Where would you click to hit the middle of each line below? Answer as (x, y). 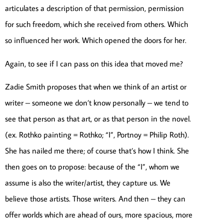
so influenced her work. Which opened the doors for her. (96, 40)
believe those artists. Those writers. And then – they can (95, 199)
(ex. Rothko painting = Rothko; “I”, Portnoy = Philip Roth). (97, 135)
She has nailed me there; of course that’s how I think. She (97, 151)
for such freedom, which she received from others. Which (96, 24)
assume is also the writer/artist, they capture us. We (88, 183)
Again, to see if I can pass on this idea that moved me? (94, 63)
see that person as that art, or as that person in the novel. (98, 119)
